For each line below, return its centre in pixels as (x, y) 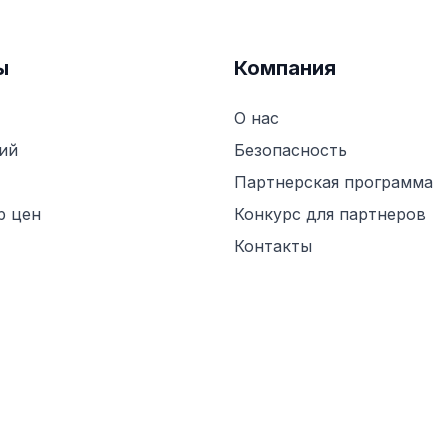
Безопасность (290, 150)
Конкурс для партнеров (330, 214)
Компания (285, 68)
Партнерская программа (333, 182)
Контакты (273, 246)
